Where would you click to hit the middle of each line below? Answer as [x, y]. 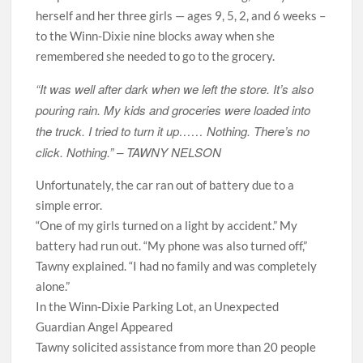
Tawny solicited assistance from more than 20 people [176, 347]
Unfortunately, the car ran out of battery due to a [165, 185]
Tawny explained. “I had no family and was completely [177, 266]
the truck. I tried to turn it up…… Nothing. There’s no [173, 131]
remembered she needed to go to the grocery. [156, 56]
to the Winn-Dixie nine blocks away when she [156, 36]
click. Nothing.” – [81, 152]
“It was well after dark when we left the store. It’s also [175, 89]
